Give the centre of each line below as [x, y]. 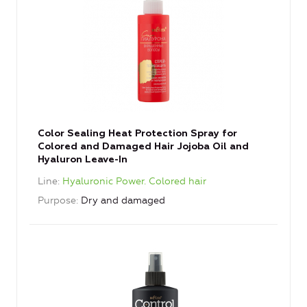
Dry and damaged [123, 201]
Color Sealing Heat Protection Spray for [137, 134]
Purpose [57, 201]
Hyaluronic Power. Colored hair [134, 182]
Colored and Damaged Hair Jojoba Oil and [143, 147]
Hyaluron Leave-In [83, 160]
